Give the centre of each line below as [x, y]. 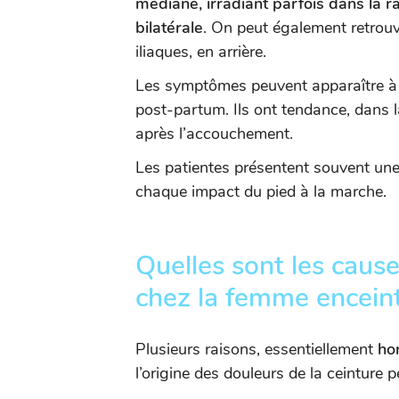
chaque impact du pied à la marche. [261, 191]
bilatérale [169, 28]
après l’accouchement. [214, 134]
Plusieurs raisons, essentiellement [256, 349]
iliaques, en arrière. [201, 52]
